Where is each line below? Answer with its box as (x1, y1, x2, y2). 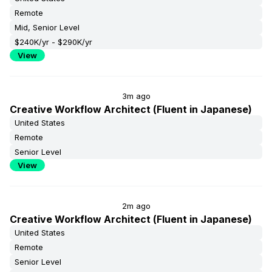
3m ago (121, 91, 151, 101)
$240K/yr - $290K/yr (15, 37, 92, 47)
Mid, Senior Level (15, 22, 80, 32)
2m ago (121, 201, 151, 211)
